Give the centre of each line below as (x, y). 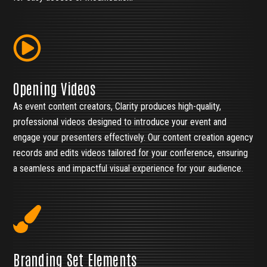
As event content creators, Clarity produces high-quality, (117, 107)
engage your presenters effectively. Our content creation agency (133, 138)
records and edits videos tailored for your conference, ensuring (131, 153)
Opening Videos (54, 88)
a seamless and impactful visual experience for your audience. (128, 169)
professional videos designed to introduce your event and (120, 122)
